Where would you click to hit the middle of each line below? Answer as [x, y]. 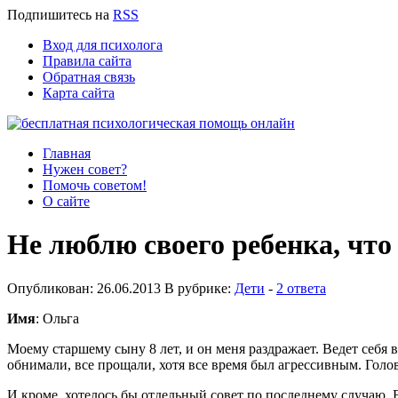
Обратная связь [89, 77]
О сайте [66, 201]
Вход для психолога [103, 45]
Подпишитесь [49, 15]
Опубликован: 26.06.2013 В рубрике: [121, 288]
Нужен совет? [85, 169]
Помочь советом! [95, 185]
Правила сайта [87, 61]
